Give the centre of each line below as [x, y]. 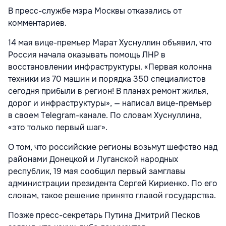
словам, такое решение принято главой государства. [112, 196]
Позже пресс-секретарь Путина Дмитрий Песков [104, 215]
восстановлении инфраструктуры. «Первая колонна [110, 67]
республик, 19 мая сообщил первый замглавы [97, 172]
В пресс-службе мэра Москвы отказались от [95, 11]
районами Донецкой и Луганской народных [93, 159]
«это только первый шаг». [58, 128]
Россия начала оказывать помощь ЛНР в [87, 55]
